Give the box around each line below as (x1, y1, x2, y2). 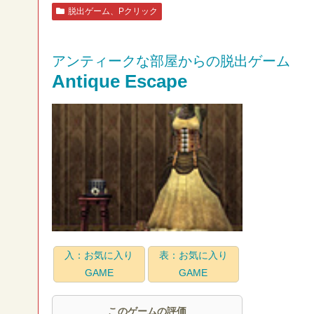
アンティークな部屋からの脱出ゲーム (52, 53, 290, 69)
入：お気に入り (64, 250, 134, 261)
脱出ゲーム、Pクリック (67, 6, 158, 17)
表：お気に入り (158, 250, 228, 261)
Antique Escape (52, 71, 187, 93)
